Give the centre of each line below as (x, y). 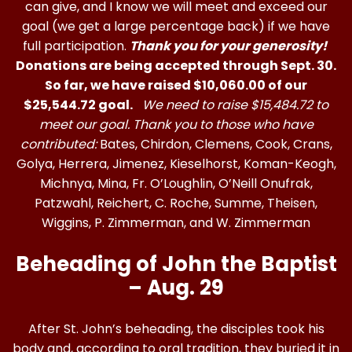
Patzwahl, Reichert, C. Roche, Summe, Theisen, (176, 203)
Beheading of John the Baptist (176, 264)
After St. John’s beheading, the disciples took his (176, 329)
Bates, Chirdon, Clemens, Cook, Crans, (214, 144)
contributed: (58, 144)
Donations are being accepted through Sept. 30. (176, 66)
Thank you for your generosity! (228, 46)
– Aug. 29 (176, 288)
